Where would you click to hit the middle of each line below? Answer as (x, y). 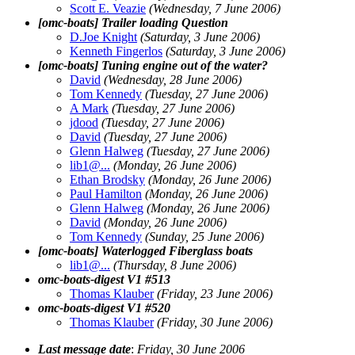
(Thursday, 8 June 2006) (175, 265)
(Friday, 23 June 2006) (215, 293)
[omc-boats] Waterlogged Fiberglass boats (145, 250)
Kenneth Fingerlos (116, 51)
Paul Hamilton (106, 193)
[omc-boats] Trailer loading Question (133, 22)
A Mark (89, 108)
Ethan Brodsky (107, 179)
